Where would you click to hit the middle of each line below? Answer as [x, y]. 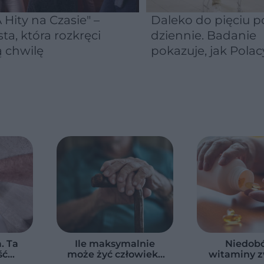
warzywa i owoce [201, 81]
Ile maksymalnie [115, 244]
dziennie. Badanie [204, 35]
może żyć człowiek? [115, 254]
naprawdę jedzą [198, 66]
